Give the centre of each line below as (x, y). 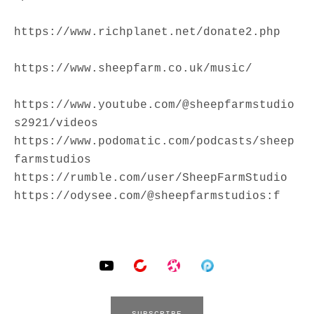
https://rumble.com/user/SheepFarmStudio (151, 178)
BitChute (187, 264)
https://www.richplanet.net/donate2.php (147, 32)
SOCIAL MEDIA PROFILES (105, 261)
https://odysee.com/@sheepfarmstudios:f (147, 196)
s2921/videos (56, 123)
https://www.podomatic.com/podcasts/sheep (154, 141)
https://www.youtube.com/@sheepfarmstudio (154, 105)
